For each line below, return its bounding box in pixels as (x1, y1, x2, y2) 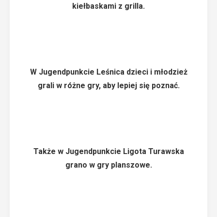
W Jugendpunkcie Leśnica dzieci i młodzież (30, 67, 187, 77)
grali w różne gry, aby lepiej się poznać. (37, 81, 180, 90)
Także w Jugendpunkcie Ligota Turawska (33, 147, 184, 156)
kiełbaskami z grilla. (72, 1, 145, 11)
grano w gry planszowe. (65, 160, 152, 170)
